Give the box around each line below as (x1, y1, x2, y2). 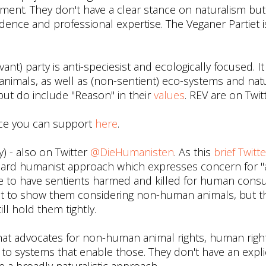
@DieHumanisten (90, 145, 174, 159)
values (154, 88, 185, 102)
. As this (174, 145, 214, 159)
